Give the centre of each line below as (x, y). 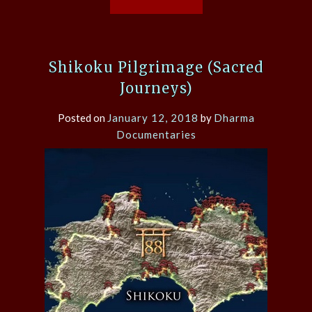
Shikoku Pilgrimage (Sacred (156, 68)
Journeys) (156, 88)
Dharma (234, 118)
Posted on (82, 118)
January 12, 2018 (153, 118)
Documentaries (156, 135)
